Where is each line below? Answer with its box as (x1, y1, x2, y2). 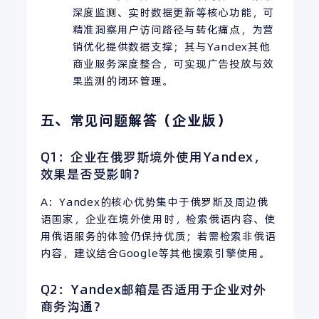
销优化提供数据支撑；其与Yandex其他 (72, 38, 271, 54)
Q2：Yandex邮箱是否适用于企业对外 (40, 281, 267, 299)
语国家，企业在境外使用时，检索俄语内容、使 (40, 211, 276, 227)
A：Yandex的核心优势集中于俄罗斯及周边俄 (40, 194, 268, 210)
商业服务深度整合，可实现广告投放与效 (72, 56, 274, 71)
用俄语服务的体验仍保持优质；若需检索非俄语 (40, 229, 276, 244)
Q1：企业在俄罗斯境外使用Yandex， (40, 147, 267, 166)
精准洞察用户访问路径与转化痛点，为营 (72, 21, 274, 37)
